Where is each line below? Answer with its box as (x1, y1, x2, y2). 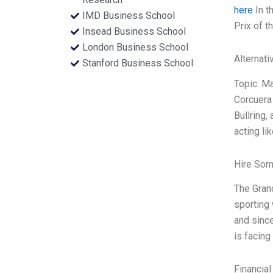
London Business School (82, 41, 188, 53)
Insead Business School (82, 26, 186, 37)
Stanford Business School (82, 57, 193, 69)
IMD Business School (82, 10, 175, 21)
